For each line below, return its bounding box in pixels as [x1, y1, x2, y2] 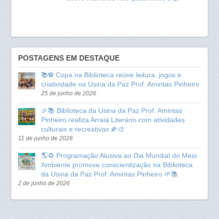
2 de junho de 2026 [18, 180, 70, 187]
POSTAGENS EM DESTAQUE [18, 54, 120, 63]
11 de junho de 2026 [18, 135, 73, 142]
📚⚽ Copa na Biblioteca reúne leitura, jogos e [41, 71, 182, 79]
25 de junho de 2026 [41, 90, 97, 97]
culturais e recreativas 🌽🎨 [41, 126, 125, 133]
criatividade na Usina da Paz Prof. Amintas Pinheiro [41, 81, 200, 88]
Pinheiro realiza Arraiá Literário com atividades [41, 116, 185, 124]
